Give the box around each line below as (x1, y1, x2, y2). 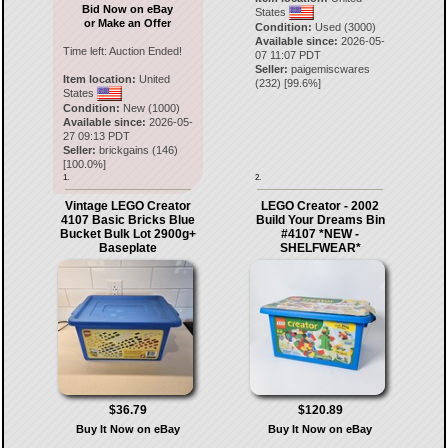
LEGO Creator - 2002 (261, 199, 380, 213)
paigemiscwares (291, 63, 371, 75)
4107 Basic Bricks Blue (60, 213, 195, 227)
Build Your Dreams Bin (255, 213, 385, 227)
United (135, 73, 170, 85)
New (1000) (119, 102, 180, 114)
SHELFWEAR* (279, 241, 361, 255)
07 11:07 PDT (255, 49, 322, 61)
